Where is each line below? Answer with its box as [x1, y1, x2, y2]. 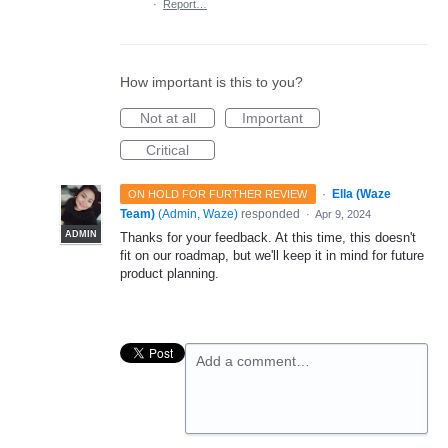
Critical [146, 142, 189, 158]
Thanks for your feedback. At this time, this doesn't [120, 230, 416, 245]
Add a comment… [196, 353, 310, 369]
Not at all [139, 110, 196, 126]
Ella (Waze [331, 187, 391, 201]
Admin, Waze [162, 207, 234, 221]
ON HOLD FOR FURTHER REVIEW [128, 188, 308, 200]
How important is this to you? [120, 74, 303, 90]
